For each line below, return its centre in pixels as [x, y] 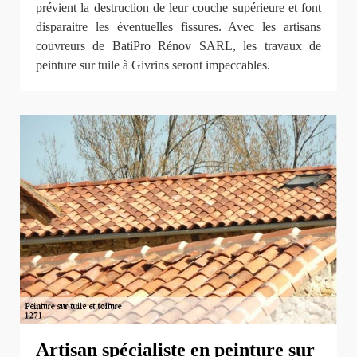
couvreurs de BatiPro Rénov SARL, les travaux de [178, 45]
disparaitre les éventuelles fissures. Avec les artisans [178, 26]
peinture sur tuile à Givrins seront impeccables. [153, 65]
